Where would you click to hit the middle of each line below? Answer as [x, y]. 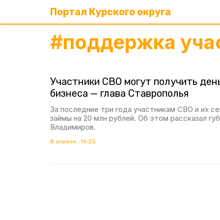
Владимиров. [73, 127]
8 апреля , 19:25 [73, 141]
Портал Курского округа [110, 12]
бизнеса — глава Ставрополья [119, 93]
